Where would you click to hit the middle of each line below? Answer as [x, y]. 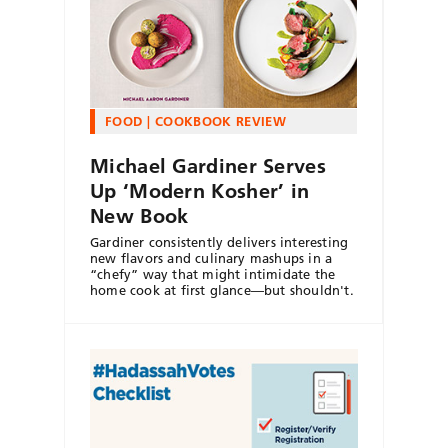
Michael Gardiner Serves [208, 165]
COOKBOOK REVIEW [220, 120]
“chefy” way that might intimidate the [213, 273]
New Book [139, 215]
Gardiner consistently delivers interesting [219, 241]
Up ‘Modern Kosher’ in [200, 190]
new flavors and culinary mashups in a [211, 257]
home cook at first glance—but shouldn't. [222, 289]
